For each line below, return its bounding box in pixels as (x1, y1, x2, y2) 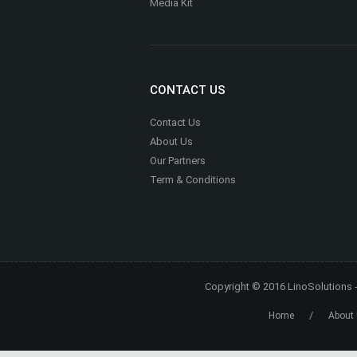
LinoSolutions (288, 280, 352, 293)
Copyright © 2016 (205, 280, 288, 293)
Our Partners (150, 155, 206, 167)
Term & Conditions (150, 174, 236, 186)
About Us (150, 135, 193, 148)
